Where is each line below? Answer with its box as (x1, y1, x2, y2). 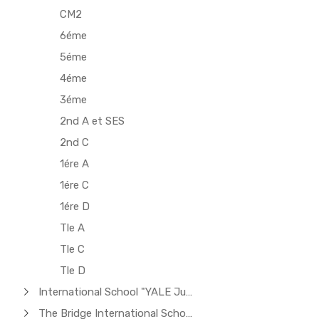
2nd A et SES (60, 115, 125, 127)
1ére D (60, 200, 90, 213)
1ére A (60, 157, 90, 170)
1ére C (60, 179, 90, 192)
